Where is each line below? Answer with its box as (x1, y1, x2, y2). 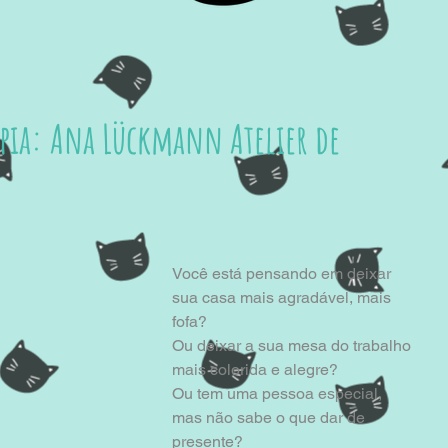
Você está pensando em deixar (172, 263, 395, 283)
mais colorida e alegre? (172, 359, 338, 379)
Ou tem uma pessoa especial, (172, 383, 386, 403)
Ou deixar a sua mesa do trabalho (172, 335, 415, 355)
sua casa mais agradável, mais (172, 287, 395, 307)
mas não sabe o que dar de (172, 407, 369, 427)
